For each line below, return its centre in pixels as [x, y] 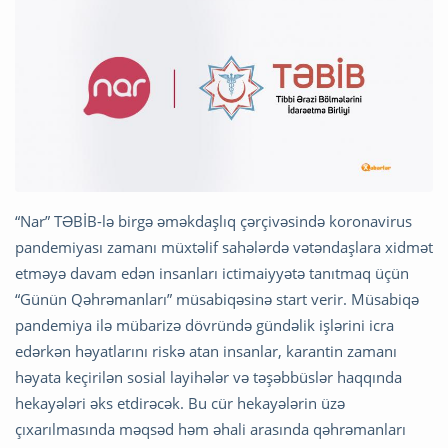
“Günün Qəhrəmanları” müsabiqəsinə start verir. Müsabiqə [217, 299]
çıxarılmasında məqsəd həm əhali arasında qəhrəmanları [210, 429]
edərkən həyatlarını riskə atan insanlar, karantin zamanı [206, 351]
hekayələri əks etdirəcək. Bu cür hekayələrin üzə [180, 403]
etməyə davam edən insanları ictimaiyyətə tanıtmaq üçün [212, 273]
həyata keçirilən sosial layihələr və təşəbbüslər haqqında [208, 377]
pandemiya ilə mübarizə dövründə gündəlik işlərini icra [204, 325]
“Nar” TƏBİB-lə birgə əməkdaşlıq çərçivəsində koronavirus [213, 221]
